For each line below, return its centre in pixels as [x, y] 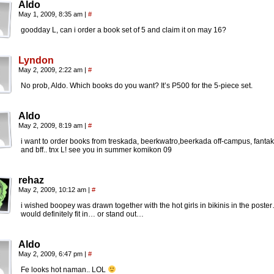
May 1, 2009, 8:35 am [51, 14]
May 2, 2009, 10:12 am [53, 190]
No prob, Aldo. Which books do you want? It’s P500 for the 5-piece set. [137, 86]
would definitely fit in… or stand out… [82, 214]
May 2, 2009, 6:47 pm [51, 254]
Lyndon [36, 60]
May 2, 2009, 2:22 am [51, 70]
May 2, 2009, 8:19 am [51, 125]
